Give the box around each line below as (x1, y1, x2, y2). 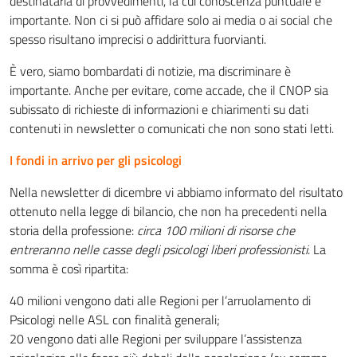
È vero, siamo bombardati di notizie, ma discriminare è (10, 61, 291, 80)
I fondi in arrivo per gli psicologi (10, 151, 182, 170)
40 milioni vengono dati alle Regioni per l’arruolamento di (10, 291, 311, 310)
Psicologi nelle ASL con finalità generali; (10, 310, 220, 329)
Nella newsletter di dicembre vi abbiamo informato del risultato (10, 182, 343, 202)
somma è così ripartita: (10, 259, 128, 278)
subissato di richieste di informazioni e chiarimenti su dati (10, 100, 308, 119)
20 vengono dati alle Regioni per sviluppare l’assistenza (10, 329, 302, 348)
